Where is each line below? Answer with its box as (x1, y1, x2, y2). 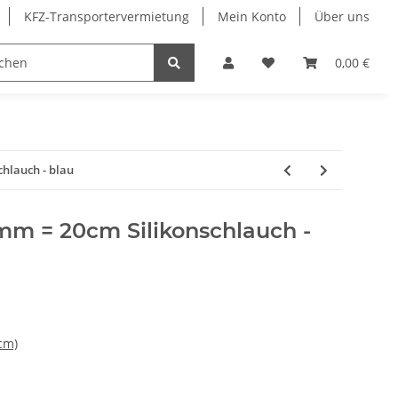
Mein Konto (218, 8, 286, 25)
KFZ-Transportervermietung (24, 8, 189, 25)
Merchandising (158, 54, 249, 72)
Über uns (314, 8, 370, 25)
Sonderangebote (17, 54, 116, 72)
